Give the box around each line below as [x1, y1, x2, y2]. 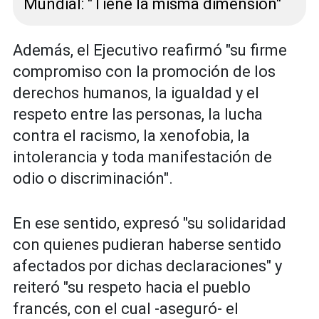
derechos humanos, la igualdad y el [13, 84, 259, 103]
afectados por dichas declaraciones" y [13, 257, 282, 276]
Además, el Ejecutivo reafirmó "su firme [13, 41, 287, 60]
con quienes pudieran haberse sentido [13, 236, 281, 254]
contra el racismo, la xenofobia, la [13, 127, 250, 145]
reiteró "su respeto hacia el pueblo [13, 278, 251, 297]
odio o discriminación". [13, 169, 173, 188]
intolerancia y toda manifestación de [13, 148, 272, 167]
